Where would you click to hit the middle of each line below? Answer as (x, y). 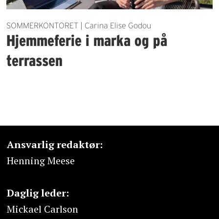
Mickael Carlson (42, 209)
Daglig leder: (38, 193)
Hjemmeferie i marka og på (87, 41)
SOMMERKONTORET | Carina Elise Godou (79, 26)
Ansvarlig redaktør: (55, 144)
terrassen (35, 61)
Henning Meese (41, 160)
